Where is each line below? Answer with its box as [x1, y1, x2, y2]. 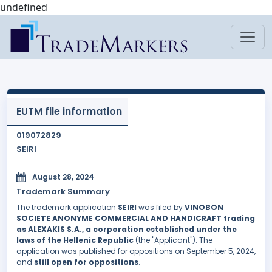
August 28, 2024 [32, 172, 94, 183]
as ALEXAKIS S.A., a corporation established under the [16, 224, 237, 235]
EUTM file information [16, 104, 122, 118]
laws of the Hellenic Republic [16, 235, 134, 246]
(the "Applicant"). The [134, 235, 212, 246]
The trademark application [16, 202, 118, 213]
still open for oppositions [34, 257, 138, 268]
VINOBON [185, 202, 223, 213]
